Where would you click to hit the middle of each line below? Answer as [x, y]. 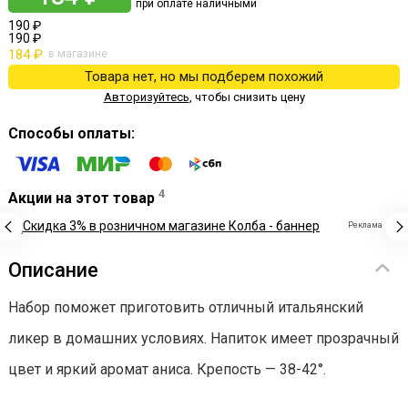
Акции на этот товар [83, 199]
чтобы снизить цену [248, 97]
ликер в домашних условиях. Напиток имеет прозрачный [204, 339]
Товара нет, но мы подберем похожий [204, 76]
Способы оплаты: [71, 133]
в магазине [76, 54]
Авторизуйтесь [146, 97]
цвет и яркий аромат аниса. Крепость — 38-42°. [167, 370]
